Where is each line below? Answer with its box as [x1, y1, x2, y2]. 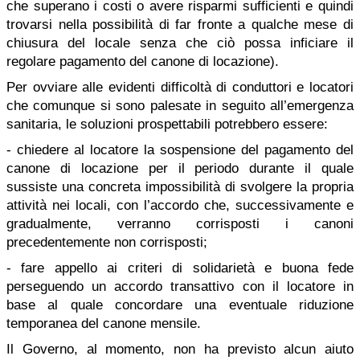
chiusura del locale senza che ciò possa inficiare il [6, 35, 354, 51]
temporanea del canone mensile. [6, 316, 201, 331]
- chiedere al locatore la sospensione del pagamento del [6, 142, 354, 157]
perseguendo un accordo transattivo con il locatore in [6, 279, 354, 294]
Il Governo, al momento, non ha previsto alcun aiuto [6, 342, 354, 357]
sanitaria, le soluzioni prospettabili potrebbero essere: [6, 117, 328, 132]
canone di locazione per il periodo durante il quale [6, 161, 354, 176]
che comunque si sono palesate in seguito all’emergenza [6, 98, 354, 113]
